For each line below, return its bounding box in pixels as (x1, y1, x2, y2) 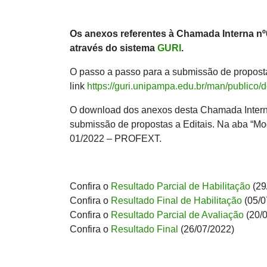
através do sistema (70, 42, 157, 53)
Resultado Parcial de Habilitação (111, 181, 250, 191)
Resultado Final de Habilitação (111, 195, 242, 206)
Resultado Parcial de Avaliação (111, 209, 244, 220)
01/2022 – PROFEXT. (70, 133, 162, 144)
